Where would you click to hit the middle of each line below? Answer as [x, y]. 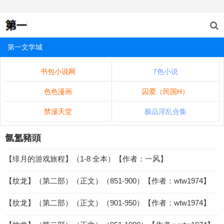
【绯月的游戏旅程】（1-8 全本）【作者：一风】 [86, 159]
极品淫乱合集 [165, 111]
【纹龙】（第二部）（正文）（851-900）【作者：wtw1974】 [108, 181]
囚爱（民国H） [165, 91]
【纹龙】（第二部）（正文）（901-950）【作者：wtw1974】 [108, 203]
